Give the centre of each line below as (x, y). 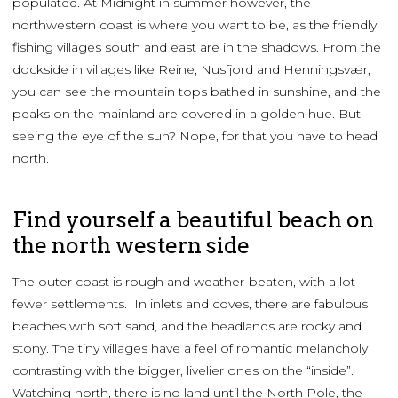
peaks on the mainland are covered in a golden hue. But (187, 114)
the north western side (131, 246)
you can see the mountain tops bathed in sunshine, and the (197, 92)
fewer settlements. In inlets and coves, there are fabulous (190, 304)
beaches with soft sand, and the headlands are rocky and (187, 326)
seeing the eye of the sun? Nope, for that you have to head (195, 136)
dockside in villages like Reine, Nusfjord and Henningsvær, (191, 70)
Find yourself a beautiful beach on (193, 220)
